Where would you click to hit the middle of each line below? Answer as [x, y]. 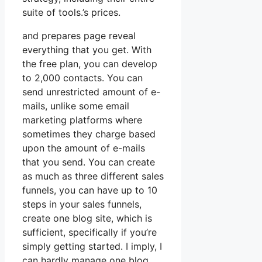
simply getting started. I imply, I [92, 247]
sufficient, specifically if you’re [89, 232]
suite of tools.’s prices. [71, 13]
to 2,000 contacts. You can [82, 78]
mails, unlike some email [76, 106]
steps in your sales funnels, [82, 204]
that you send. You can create [89, 162]
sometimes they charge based [89, 134]
